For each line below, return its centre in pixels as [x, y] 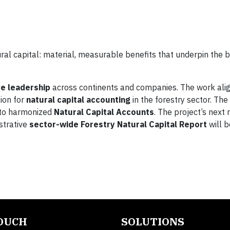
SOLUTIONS [153, 222]
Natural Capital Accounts [104, 112]
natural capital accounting [78, 100]
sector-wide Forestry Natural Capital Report [118, 124]
